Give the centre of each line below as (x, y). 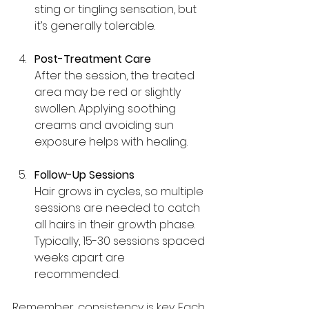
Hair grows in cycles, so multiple (120, 191)
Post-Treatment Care (93, 59)
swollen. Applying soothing (107, 108)
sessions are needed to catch (119, 208)
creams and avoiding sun (106, 125)
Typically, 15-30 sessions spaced (121, 241)
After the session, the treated (116, 75)
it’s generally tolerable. (95, 26)
